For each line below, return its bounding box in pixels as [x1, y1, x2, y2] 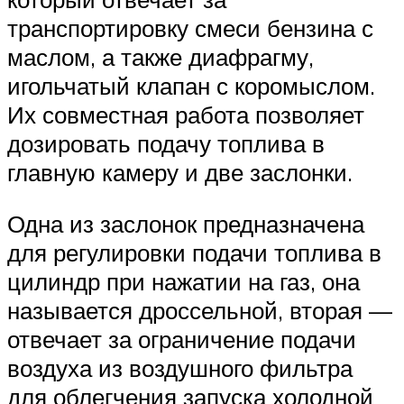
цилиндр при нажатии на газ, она [7, 267, 360, 297]
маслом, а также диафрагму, [7, 41, 314, 71]
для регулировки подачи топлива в [7, 238, 381, 268]
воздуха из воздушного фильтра [7, 353, 353, 383]
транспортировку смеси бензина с [7, 13, 373, 42]
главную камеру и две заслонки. [7, 157, 353, 187]
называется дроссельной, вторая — [7, 296, 392, 326]
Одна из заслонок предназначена [7, 209, 364, 239]
